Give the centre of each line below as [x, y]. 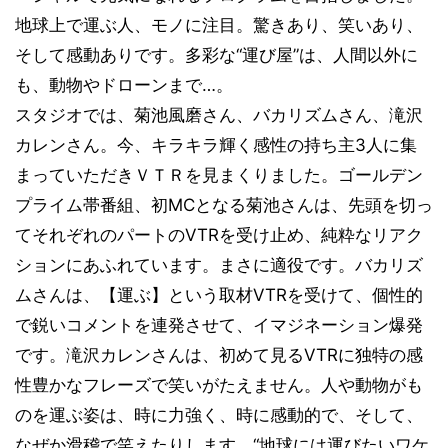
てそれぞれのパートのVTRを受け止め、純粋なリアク [219, 234]
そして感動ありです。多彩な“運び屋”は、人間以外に [216, 54]
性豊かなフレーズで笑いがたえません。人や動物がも [219, 384]
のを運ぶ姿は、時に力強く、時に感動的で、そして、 [219, 414]
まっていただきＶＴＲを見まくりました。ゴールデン [219, 174]
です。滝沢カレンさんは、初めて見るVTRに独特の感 [219, 354]
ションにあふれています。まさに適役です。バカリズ [219, 264]
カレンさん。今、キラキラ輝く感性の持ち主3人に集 [216, 144]
